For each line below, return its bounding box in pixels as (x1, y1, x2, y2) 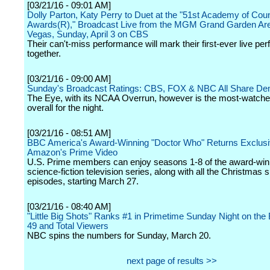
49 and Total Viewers (27, 221, 108, 231)
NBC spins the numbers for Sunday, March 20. (27, 231, 211, 240)
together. (27, 49, 61, 58)
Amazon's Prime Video (27, 148, 118, 157)
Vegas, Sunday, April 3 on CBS (27, 30, 148, 39)
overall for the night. (27, 103, 104, 113)
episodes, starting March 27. (27, 177, 139, 186)
